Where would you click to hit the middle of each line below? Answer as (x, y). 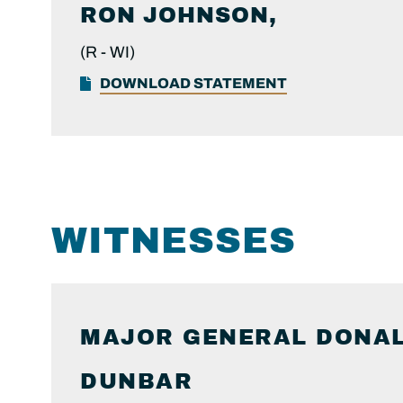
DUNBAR (136, 382)
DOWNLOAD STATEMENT (193, 84)
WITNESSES (174, 241)
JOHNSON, (210, 16)
